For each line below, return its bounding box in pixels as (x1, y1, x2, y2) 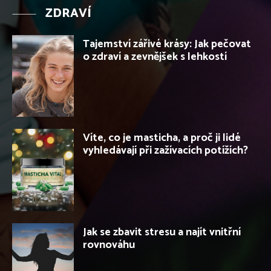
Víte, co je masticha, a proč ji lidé (83, 129, 241, 148)
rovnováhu (83, 235, 135, 254)
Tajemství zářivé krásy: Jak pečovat (83, 34, 251, 53)
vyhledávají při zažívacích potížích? (83, 142, 248, 160)
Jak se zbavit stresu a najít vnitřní (83, 223, 241, 241)
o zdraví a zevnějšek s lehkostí (83, 47, 227, 66)
